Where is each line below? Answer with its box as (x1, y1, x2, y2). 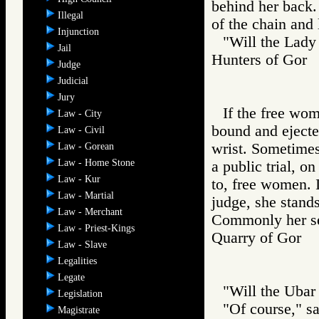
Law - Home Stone (58, 157, 137, 168)
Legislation (58, 288, 105, 299)
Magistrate (58, 304, 103, 315)
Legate (58, 271, 88, 283)
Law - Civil (58, 124, 108, 135)
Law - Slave (58, 239, 110, 250)
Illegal (58, 9, 86, 21)
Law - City (58, 108, 105, 119)
